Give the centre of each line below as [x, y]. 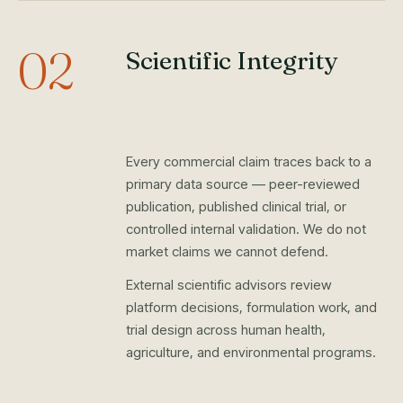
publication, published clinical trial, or [236, 206]
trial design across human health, [226, 330]
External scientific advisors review [228, 285]
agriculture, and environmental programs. [251, 352]
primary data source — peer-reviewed [243, 184]
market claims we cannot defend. [227, 251]
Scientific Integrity [232, 60]
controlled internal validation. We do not [246, 229]
